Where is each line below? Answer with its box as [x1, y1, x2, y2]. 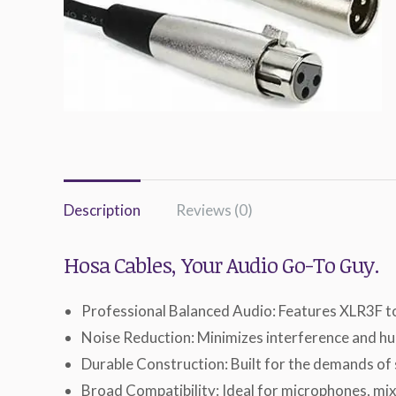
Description [64, 201, 141, 219]
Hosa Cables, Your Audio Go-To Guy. [64, 250, 380, 279]
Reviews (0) [176, 201, 253, 219]
